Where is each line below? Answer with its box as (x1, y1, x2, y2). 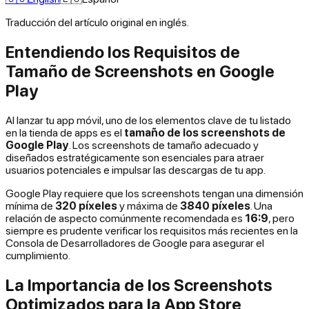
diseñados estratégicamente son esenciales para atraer (6, 150, 264, 163)
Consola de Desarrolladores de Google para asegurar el (6, 236, 264, 249)
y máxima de (117, 199, 180, 212)
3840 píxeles (180, 199, 250, 212)
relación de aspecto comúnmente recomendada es (6, 211, 245, 224)
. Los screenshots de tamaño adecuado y (69, 138, 259, 151)
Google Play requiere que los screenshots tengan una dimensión (6, 186, 303, 199)
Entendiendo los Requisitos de (6, 41, 240, 61)
